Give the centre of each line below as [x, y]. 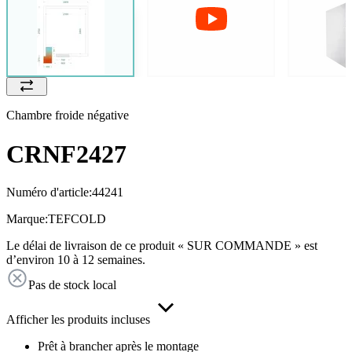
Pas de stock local [72, 285]
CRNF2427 [66, 154]
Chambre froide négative [68, 115]
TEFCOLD [77, 219]
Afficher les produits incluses [78, 320]
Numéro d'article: [49, 192]
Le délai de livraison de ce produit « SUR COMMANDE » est [162, 246]
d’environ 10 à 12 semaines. [76, 260]
